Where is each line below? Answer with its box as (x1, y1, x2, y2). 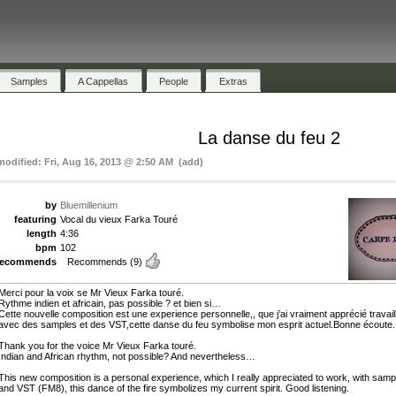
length (27, 227, 57, 239)
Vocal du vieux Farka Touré (60, 213, 178, 225)
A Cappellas (78, 75, 129, 87)
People (159, 75, 189, 87)
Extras (218, 75, 247, 87)
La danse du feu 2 (197, 127, 340, 148)
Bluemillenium (60, 199, 118, 210)
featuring (14, 213, 57, 225)
